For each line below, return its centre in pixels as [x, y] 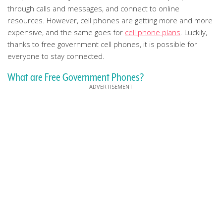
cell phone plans [153, 32]
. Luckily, [194, 32]
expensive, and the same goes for [66, 32]
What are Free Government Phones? [76, 77]
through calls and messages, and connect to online [93, 8]
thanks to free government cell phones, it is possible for [102, 44]
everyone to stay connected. [56, 56]
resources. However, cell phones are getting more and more [110, 20]
